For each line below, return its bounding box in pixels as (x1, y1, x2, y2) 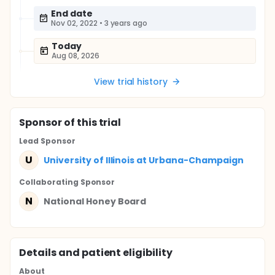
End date (51, 7, 93, 20)
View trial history (93, 76, 168, 88)
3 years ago (104, 18, 148, 28)
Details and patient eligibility (19, 246, 173, 260)
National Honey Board (44, 195, 147, 207)
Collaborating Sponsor (19, 177, 115, 187)
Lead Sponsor (19, 136, 76, 146)
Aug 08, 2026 (52, 50, 99, 61)
